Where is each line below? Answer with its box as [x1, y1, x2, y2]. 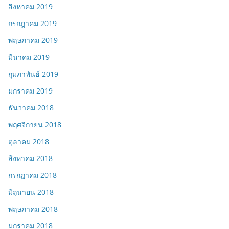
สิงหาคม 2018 [8, 153, 53, 164]
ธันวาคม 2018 [8, 103, 54, 113]
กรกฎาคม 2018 [8, 170, 57, 180]
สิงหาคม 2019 [8, 2, 53, 12]
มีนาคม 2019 [8, 52, 50, 62]
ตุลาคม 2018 [8, 136, 49, 147]
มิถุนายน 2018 [8, 187, 54, 197]
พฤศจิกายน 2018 [8, 120, 61, 130]
